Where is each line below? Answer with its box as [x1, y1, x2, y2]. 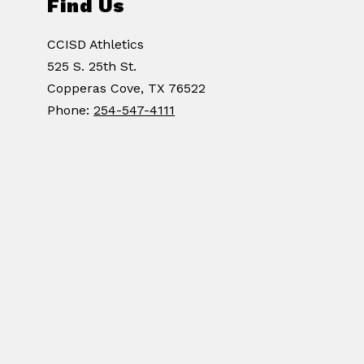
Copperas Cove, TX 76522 [47, 80, 206, 97]
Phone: [47, 102, 94, 119]
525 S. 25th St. [47, 58, 137, 75]
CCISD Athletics [47, 37, 145, 53]
